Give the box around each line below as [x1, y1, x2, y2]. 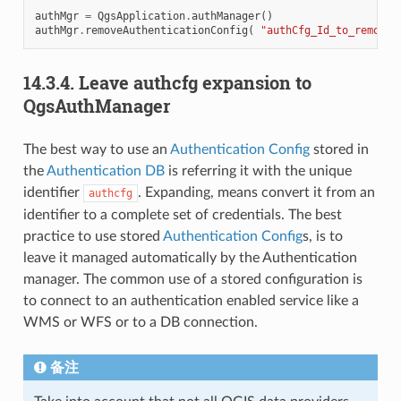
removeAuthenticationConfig [84, 23, 248, 37]
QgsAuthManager [22, 93, 170, 117]
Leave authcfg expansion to [78, 70, 311, 94]
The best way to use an [22, 141, 170, 157]
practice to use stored [22, 228, 163, 243]
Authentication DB [46, 163, 165, 178]
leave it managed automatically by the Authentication [22, 250, 357, 265]
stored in [309, 141, 369, 157]
